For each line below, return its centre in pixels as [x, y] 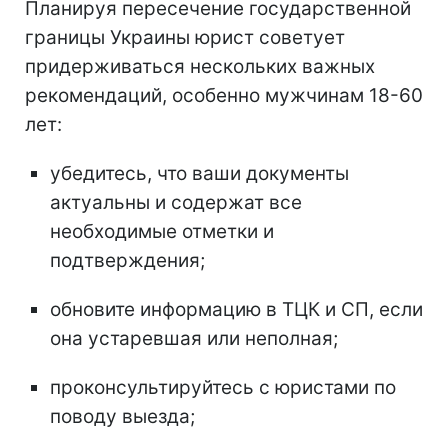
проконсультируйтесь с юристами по [223, 388]
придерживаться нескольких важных [200, 67]
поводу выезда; [122, 417]
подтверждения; [127, 261]
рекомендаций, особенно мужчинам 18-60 [224, 96]
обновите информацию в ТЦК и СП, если [236, 310]
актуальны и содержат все [176, 203]
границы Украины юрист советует [185, 38]
